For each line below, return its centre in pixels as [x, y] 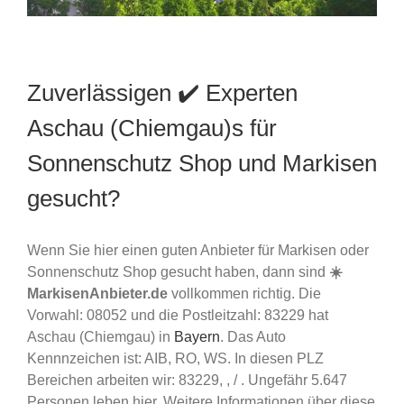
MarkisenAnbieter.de [97, 293]
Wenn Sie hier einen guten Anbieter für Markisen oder [198, 250]
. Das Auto [253, 336]
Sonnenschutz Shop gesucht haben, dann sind [178, 271]
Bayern [197, 336]
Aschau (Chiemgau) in [101, 336]
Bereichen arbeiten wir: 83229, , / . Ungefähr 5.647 [187, 380]
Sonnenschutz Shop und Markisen [202, 163]
